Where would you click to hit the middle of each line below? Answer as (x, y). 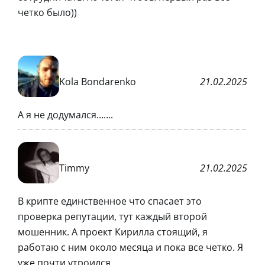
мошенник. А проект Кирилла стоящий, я (113, 232)
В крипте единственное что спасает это (110, 201)
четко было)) (47, 13)
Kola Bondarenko (98, 81)
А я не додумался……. (65, 115)
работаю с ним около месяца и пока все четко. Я (130, 248)
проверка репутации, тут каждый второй (112, 217)
